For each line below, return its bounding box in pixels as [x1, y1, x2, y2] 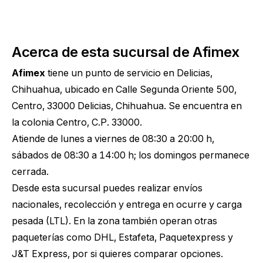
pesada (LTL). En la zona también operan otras [12, 215, 217, 227]
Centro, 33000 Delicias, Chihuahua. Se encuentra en [12, 100, 242, 112]
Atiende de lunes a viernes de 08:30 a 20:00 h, [12, 133, 214, 144]
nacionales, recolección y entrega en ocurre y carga [12, 198, 242, 210]
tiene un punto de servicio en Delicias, [45, 67, 213, 79]
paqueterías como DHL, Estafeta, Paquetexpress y [12, 231, 233, 243]
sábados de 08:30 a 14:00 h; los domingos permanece [12, 149, 249, 161]
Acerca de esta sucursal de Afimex [12, 43, 240, 60]
